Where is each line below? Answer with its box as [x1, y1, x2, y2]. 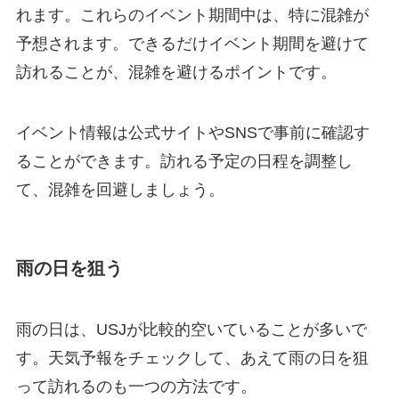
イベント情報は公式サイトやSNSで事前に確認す [15, 123, 370, 142]
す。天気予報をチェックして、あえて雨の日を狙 [15, 349, 369, 368]
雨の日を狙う [15, 257, 123, 278]
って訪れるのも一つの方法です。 [15, 378, 256, 396]
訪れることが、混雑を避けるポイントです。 [15, 62, 337, 81]
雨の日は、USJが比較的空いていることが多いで [15, 321, 367, 339]
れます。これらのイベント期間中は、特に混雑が [15, 5, 369, 24]
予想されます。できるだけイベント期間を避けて [15, 34, 369, 53]
